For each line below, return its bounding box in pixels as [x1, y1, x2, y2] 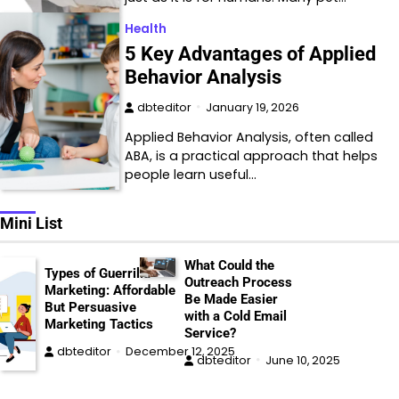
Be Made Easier [184, 290, 279, 307]
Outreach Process [184, 273, 293, 290]
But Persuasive [44, 299, 136, 316]
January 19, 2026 [206, 99, 300, 115]
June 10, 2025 [265, 352, 341, 368]
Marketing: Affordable [44, 282, 175, 299]
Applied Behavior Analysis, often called [125, 127, 374, 146]
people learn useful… [125, 165, 257, 183]
